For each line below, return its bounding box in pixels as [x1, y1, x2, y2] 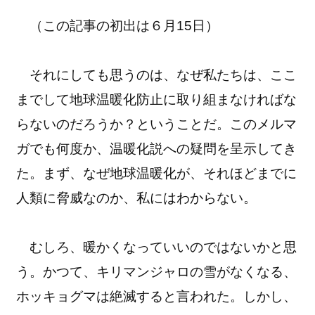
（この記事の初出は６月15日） [16, 18, 219, 33]
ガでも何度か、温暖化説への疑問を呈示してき [16, 141, 297, 156]
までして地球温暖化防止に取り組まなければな [16, 91, 297, 107]
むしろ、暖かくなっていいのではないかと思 [16, 239, 297, 255]
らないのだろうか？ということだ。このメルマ [16, 116, 297, 131]
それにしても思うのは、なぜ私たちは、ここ [16, 67, 297, 82]
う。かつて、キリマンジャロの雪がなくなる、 [16, 264, 297, 279]
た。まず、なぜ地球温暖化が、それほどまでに [16, 165, 297, 181]
